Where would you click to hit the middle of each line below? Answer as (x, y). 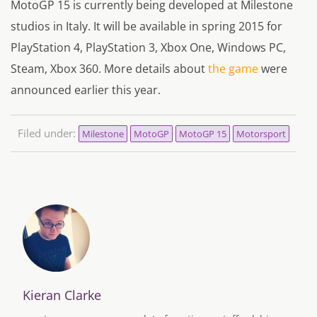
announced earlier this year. (86, 90)
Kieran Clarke (62, 295)
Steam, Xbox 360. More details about (109, 69)
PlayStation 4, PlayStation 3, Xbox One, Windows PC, (148, 48)
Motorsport (261, 134)
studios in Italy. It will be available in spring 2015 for (146, 27)
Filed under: (48, 133)
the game (233, 69)
